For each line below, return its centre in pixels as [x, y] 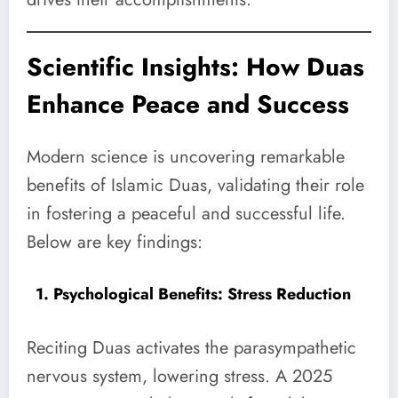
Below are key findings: [115, 243]
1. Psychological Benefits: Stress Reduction [193, 294]
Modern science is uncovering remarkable [186, 157]
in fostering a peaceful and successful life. [186, 214]
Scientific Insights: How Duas [195, 67]
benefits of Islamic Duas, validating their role [195, 186]
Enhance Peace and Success [188, 104]
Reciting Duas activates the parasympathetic [191, 348]
